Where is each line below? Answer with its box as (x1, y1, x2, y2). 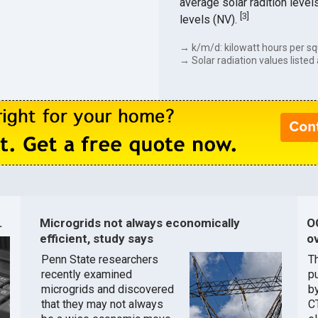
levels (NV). (179, 13, 240, 27)
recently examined (40, 268, 132, 282)
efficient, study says (39, 231, 153, 246)
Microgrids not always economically (39, 215, 240, 230)
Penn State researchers (40, 253, 158, 267)
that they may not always (40, 297, 163, 312)
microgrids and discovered (40, 283, 174, 297)
